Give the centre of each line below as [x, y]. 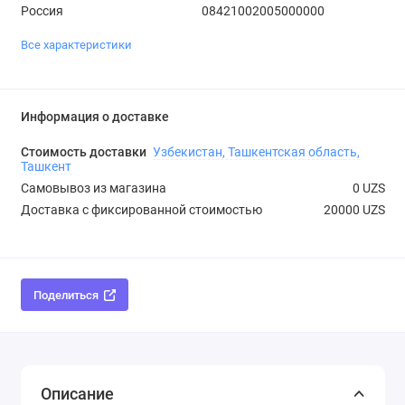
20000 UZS [354, 210]
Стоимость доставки [85, 152]
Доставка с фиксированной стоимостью [141, 210]
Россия [42, 10]
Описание [77, 393]
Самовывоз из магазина [93, 188]
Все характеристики [76, 45]
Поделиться [66, 295]
